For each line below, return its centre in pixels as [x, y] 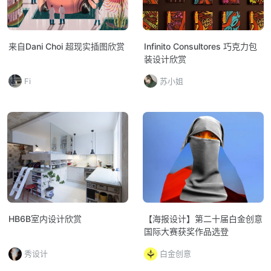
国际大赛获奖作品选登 [186, 232]
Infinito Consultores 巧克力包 [201, 47]
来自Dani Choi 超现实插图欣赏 [67, 47]
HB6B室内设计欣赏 [45, 219]
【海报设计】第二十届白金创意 [203, 219]
